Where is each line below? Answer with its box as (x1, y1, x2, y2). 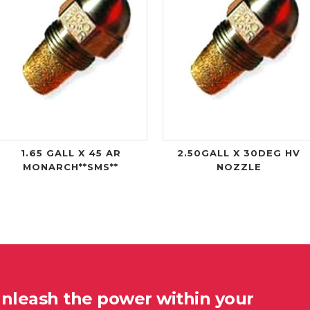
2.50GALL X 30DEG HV (177, 147, 301, 159)
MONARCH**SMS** (23, 161, 119, 173)
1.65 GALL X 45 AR (20, 147, 121, 159)
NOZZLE (216, 161, 262, 173)
